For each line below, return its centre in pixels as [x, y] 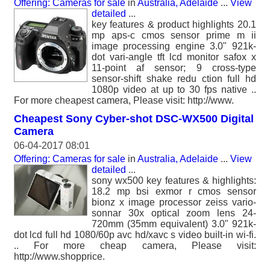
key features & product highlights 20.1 [174, 24]
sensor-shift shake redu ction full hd [174, 79]
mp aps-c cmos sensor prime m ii [174, 35]
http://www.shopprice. [59, 256]
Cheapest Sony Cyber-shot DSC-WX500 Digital [134, 119]
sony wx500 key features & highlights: [174, 181]
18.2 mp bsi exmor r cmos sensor [174, 191]
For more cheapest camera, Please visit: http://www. [124, 100]
